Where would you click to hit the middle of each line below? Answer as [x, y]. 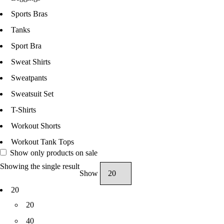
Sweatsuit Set [32, 94]
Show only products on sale [53, 153]
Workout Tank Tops [42, 142]
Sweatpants [29, 78]
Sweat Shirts [31, 62]
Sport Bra [26, 46]
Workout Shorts [36, 126]
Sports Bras [29, 14]
